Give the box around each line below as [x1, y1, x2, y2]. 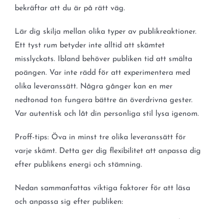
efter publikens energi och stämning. [14, 161, 142, 169]
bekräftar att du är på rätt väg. [14, 4, 125, 13]
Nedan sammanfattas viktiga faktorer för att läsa [14, 184, 190, 193]
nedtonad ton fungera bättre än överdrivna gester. [14, 96, 193, 105]
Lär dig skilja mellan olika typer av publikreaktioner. [14, 28, 197, 36]
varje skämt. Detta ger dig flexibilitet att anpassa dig [14, 147, 201, 155]
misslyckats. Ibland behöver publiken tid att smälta [14, 55, 192, 64]
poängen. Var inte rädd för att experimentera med [14, 69, 190, 77]
